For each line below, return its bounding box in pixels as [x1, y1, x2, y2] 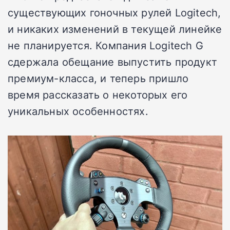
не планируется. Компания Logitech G [8, 38, 203, 53]
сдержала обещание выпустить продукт [8, 54, 218, 69]
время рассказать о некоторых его [8, 87, 188, 102]
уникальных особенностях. [8, 104, 148, 119]
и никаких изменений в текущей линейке [8, 22, 222, 36]
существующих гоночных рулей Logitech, [8, 5, 221, 20]
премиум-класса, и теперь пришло [8, 71, 189, 86]
